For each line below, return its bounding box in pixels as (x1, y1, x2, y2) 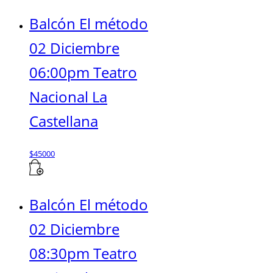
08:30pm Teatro (29, 243, 137, 263)
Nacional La (29, 86, 107, 107)
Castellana (29, 110, 98, 131)
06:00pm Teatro (29, 62, 137, 82)
